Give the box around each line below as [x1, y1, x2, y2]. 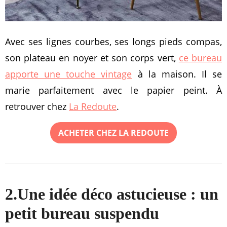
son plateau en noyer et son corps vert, [5, 52, 179, 64]
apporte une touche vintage [5, 68, 132, 80]
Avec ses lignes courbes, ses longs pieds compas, [5, 35, 222, 48]
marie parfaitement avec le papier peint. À [5, 84, 222, 96]
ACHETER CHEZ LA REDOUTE [58, 127, 169, 138]
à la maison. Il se [132, 68, 222, 80]
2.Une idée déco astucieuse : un [5, 185, 218, 203]
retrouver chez [5, 100, 69, 112]
